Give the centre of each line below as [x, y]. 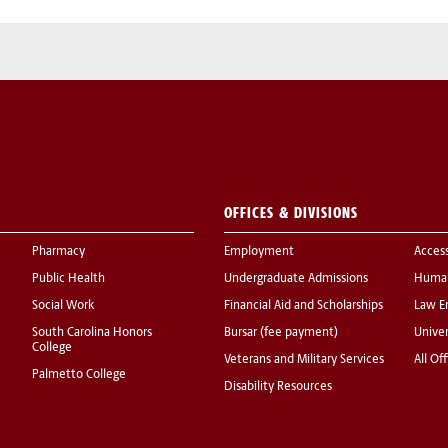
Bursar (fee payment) [281, 333]
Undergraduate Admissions [296, 279]
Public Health [68, 279]
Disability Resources [278, 387]
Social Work [63, 306]
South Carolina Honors [92, 333]
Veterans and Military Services [304, 360]
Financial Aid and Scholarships [303, 306]
